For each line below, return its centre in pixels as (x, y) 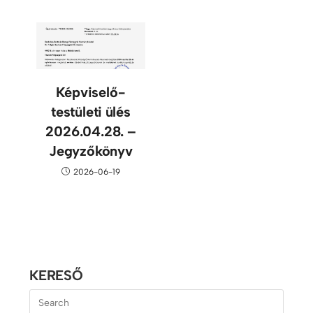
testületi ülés (90, 111)
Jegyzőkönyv (90, 151)
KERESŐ (56, 275)
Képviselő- (91, 92)
